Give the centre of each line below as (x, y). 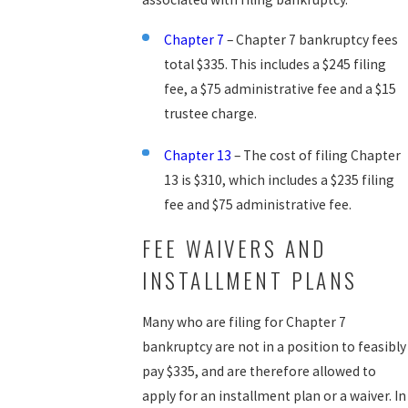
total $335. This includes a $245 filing (275, 64)
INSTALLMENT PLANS (250, 280)
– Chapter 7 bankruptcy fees (311, 39)
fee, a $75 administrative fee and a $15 (280, 88)
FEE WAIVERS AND (235, 248)
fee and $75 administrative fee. (257, 204)
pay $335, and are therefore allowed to (260, 372)
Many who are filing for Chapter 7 (245, 322)
